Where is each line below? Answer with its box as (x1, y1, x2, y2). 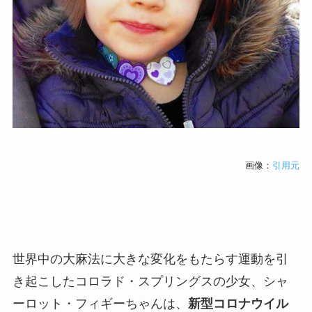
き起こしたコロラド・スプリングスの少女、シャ (12, 273, 288, 288)
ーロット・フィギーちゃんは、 (12, 295, 188, 311)
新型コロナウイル (187, 295, 288, 311)
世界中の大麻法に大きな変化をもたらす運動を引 (12, 251, 288, 266)
